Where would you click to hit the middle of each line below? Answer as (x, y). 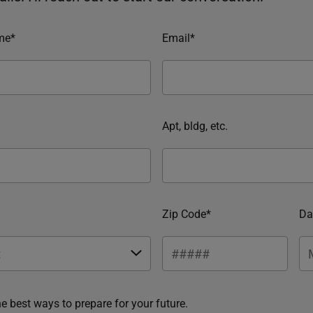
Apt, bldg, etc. (195, 125)
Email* (179, 37)
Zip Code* (187, 213)
